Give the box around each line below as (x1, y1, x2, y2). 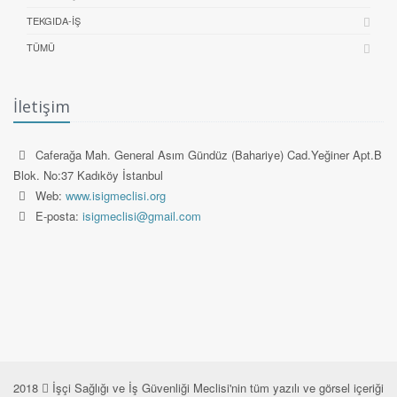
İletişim (13, 96, 70, 118)
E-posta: (35, 207, 82, 225)
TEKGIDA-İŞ (27, 13, 81, 28)
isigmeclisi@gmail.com (82, 207, 201, 225)
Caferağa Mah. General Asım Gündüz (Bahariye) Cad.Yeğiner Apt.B (35, 146, 382, 164)
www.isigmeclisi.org (66, 187, 166, 205)
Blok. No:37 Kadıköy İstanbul (13, 167, 163, 184)
